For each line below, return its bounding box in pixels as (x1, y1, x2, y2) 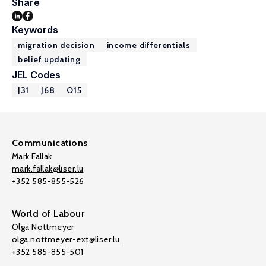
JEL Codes (12, 69, 61, 81)
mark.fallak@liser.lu (12, 163, 84, 174)
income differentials (106, 40, 191, 50)
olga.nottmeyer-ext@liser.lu (12, 234, 120, 245)
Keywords (12, 24, 58, 36)
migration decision (18, 40, 95, 50)
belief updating (18, 54, 81, 65)
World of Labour (12, 208, 85, 219)
